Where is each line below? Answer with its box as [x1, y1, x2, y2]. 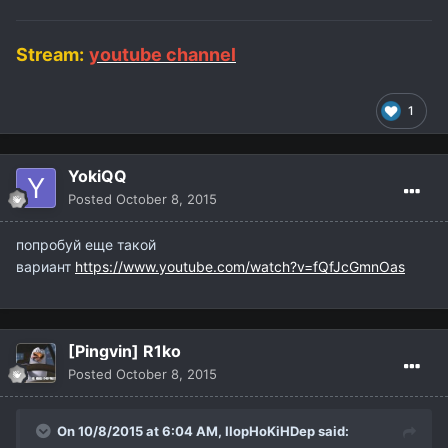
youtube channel [89, 43, 236, 65]
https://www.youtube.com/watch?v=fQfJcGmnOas [75, 257, 405, 275]
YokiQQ [68, 165, 127, 186]
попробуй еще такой [16, 235, 156, 253]
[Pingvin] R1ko [68, 340, 181, 361]
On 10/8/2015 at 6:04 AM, [57, 422, 225, 439]
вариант [16, 257, 75, 275]
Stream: [16, 43, 84, 65]
